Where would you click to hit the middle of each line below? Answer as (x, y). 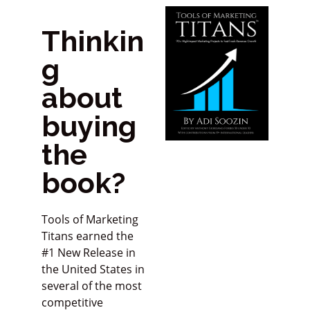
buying (89, 127)
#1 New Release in (88, 253)
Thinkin (92, 42)
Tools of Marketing (90, 220)
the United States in (93, 270)
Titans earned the (87, 236)
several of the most (91, 286)
